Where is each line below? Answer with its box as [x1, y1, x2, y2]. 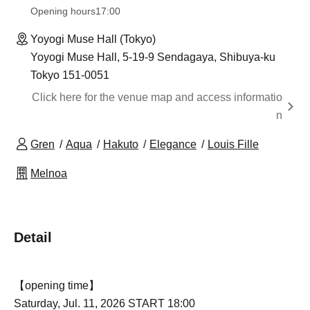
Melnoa [30, 167, 67, 179]
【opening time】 [14, 279, 100, 291]
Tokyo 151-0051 [30, 69, 109, 81]
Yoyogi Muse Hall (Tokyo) [30, 33, 156, 45]
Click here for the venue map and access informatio [32, 91, 282, 103]
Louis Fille [208, 138, 259, 150]
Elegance [149, 138, 197, 150]
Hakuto [103, 138, 138, 150]
